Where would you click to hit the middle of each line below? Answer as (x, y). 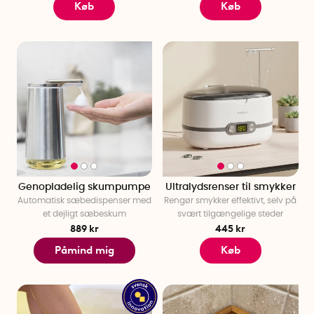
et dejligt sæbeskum (84, 214)
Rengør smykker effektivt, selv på (231, 201)
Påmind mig (84, 250)
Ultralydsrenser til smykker (230, 187)
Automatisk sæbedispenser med (84, 201)
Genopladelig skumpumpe (84, 187)
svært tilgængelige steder (231, 214)
